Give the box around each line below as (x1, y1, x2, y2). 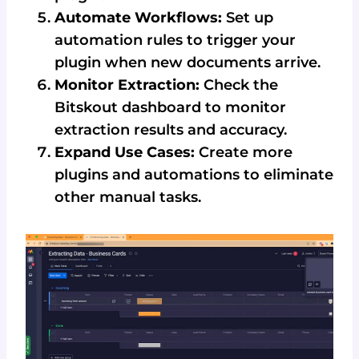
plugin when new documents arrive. (54, 54, 321, 72)
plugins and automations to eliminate (54, 166, 333, 184)
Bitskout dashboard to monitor (54, 99, 286, 117)
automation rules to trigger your (54, 31, 296, 50)
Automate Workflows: (54, 9, 222, 27)
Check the (200, 76, 278, 95)
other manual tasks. (54, 188, 201, 207)
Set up (222, 9, 273, 27)
